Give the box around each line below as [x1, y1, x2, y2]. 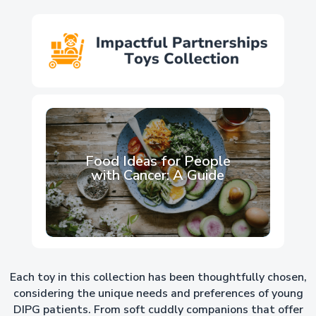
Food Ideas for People [85, 151, 231, 171]
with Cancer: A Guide [91, 165, 225, 185]
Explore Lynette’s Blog [82, 104, 233, 124]
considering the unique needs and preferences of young [13, 286, 303, 302]
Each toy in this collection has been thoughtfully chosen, [9, 269, 307, 286]
